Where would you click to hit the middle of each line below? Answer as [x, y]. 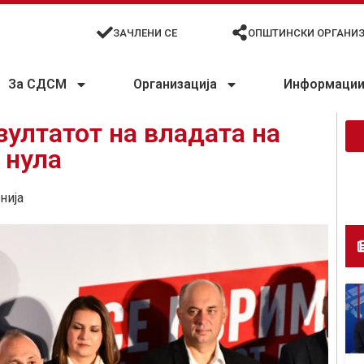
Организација [175, 84]
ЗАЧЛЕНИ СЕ [145, 32]
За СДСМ [38, 84]
